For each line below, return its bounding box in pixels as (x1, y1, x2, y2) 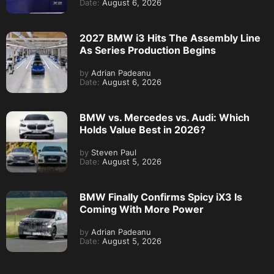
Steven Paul (89, 148, 136, 158)
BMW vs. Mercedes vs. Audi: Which (80, 111, 250, 124)
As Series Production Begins (80, 44, 216, 57)
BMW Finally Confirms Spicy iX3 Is (80, 191, 242, 204)
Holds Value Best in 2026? (80, 124, 206, 136)
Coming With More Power (80, 203, 204, 216)
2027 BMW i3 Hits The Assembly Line (80, 32, 261, 45)
